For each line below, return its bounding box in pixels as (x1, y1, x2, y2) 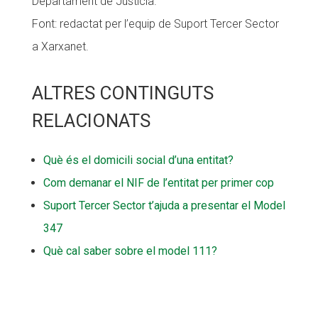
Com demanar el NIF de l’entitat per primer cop (43, 176, 274, 190)
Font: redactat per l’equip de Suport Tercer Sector (31, 17, 279, 31)
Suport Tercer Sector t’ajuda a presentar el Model (43, 199, 285, 212)
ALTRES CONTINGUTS (31, 82, 214, 104)
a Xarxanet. (31, 40, 89, 53)
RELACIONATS (31, 110, 150, 131)
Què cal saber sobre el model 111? (43, 244, 217, 258)
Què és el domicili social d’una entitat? (43, 153, 234, 167)
